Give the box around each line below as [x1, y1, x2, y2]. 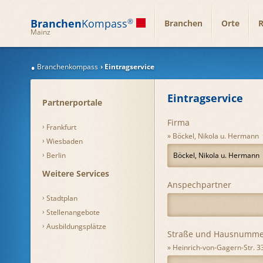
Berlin [46, 150, 66, 160]
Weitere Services [42, 168, 109, 179]
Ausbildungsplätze [46, 221, 106, 231]
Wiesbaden [46, 136, 83, 146]
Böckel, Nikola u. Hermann [173, 131, 259, 141]
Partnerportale [42, 97, 102, 108]
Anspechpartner [167, 179, 231, 190]
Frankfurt [46, 122, 76, 132]
